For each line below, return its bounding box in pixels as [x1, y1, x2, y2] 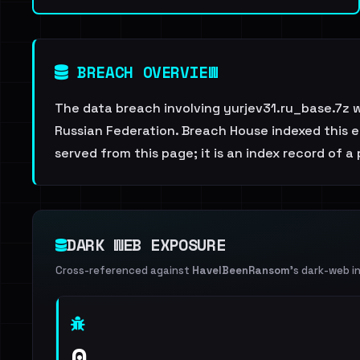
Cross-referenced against [55, 264, 192, 277]
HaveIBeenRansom [192, 264, 290, 277]
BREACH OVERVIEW [67, 60, 218, 84]
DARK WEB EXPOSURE [67, 233, 226, 256]
